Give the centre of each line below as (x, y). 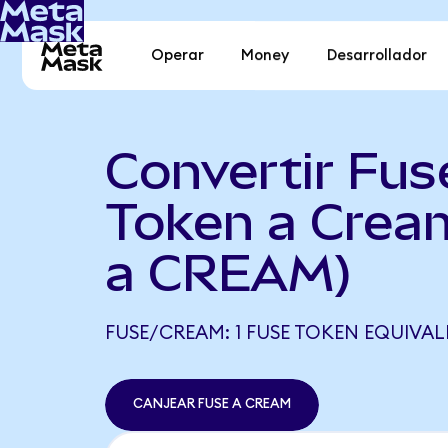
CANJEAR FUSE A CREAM (211, 404)
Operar (178, 56)
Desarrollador (376, 56)
